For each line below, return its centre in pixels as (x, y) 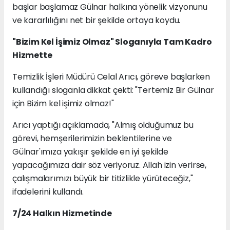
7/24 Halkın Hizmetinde (62, 213)
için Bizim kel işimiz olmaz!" (63, 103)
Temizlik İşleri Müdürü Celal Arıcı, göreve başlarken (111, 76)
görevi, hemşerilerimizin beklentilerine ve (92, 138)
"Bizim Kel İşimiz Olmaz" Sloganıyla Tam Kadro (112, 42)
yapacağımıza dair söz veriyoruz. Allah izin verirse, (110, 165)
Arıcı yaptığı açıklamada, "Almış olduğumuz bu (103, 125)
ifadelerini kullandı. (48, 191)
